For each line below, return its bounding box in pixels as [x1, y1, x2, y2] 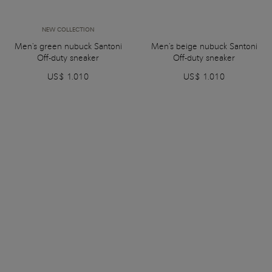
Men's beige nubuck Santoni [151, 41, 257, 51]
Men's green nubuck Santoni [14, 41, 122, 51]
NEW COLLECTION [42, 26, 94, 33]
